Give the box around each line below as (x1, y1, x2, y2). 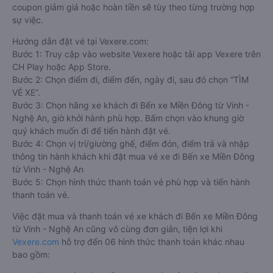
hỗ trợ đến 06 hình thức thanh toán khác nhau (59, 236, 244, 247)
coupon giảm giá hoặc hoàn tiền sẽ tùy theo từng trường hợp (12, 2, 255, 13)
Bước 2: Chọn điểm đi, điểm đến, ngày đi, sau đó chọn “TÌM (12, 74, 249, 85)
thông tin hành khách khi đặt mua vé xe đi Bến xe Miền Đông (12, 151, 255, 162)
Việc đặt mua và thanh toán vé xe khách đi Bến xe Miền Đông (12, 211, 258, 222)
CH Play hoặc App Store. (12, 62, 111, 73)
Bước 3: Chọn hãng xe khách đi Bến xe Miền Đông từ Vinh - (12, 100, 249, 111)
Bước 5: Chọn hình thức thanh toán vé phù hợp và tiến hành (12, 177, 250, 188)
